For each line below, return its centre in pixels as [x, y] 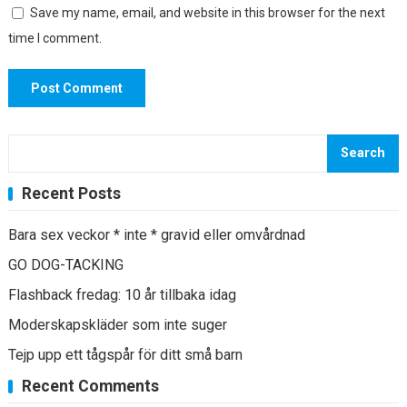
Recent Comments [90, 386]
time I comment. [55, 38]
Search [363, 153]
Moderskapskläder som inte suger [117, 325]
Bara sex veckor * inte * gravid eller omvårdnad [156, 235]
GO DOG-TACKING [65, 265]
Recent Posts [71, 194]
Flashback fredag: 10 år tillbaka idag [122, 295]
